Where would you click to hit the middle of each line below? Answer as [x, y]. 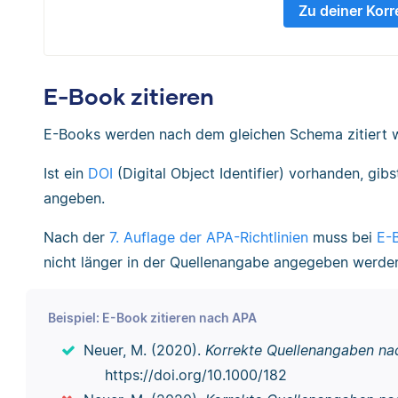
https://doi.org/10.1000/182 [195, 375]
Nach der [76, 237]
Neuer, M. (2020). [144, 350]
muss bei [342, 237]
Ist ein [66, 173]
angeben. [74, 198]
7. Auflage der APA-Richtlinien [209, 237]
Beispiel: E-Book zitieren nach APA [152, 318]
